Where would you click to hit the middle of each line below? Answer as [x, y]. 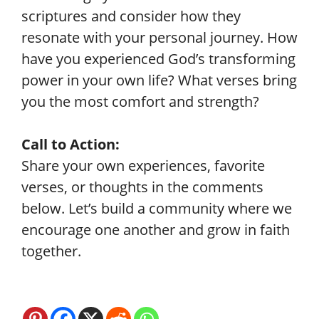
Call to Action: [70, 144]
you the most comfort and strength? [140, 101]
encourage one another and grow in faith [156, 230]
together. [51, 251]
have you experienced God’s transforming [158, 59]
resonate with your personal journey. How [159, 37]
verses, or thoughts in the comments [142, 187]
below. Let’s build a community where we [157, 208]
